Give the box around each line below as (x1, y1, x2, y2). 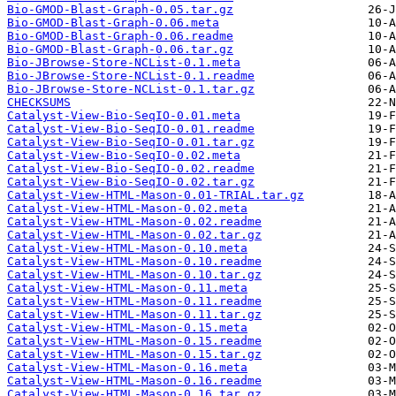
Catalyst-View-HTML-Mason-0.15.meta (7, 321, 247, 335)
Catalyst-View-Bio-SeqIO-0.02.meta (7, 148, 240, 163)
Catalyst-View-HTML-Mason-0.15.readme (7, 334, 262, 348)
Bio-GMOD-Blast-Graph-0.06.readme (7, 29, 233, 43)
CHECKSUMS (7, 95, 71, 110)
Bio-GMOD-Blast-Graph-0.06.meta (7, 16, 219, 30)
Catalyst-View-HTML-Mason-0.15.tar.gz (7, 347, 262, 362)
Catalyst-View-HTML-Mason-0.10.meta (7, 241, 247, 255)
